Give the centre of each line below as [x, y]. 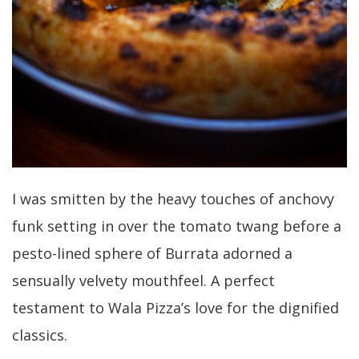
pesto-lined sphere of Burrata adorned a [152, 253]
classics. [40, 335]
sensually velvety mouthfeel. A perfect [143, 280]
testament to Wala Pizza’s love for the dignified [175, 307]
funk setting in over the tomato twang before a [177, 226]
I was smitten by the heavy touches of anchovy [173, 198]
